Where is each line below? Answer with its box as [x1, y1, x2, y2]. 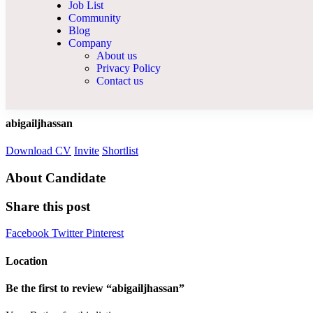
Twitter [52, 227, 86, 240]
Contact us [96, 74, 143, 87]
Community [68, 11, 121, 24]
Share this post [6, 198, 90, 214]
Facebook [6, 227, 52, 240]
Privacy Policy [96, 61, 161, 74]
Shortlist [102, 145, 138, 157]
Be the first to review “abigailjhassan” [6, 282, 184, 295]
